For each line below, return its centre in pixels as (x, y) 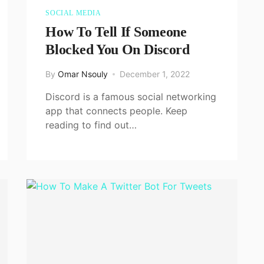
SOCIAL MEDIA (73, 13)
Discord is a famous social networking (131, 96)
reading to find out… (91, 125)
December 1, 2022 (155, 74)
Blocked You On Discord (118, 49)
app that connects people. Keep (117, 110)
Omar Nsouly (83, 74)
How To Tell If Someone (116, 32)
